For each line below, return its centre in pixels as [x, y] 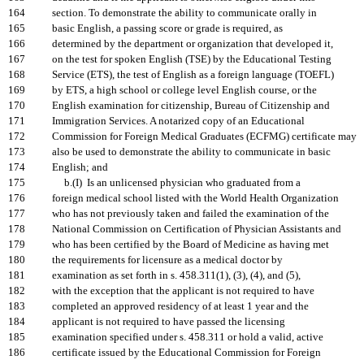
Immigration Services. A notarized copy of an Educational [178, 121]
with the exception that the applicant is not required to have [183, 291]
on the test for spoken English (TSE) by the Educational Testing [192, 59]
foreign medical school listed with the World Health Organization [195, 198]
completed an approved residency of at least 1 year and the [180, 306]
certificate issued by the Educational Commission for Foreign [186, 353]
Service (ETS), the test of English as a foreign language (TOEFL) [193, 75]
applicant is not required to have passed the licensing [169, 322]
